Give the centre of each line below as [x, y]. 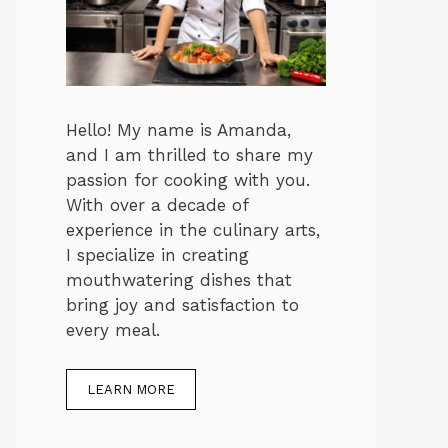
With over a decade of [157, 205]
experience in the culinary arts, [193, 230]
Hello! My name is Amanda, [178, 130]
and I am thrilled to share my [189, 155]
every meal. [113, 330]
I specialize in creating [157, 255]
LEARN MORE [131, 389]
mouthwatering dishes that [179, 280]
